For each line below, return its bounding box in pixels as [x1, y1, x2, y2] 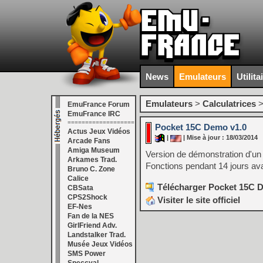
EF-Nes [68, 203, 92, 211]
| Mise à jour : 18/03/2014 [181, 134, 258, 141]
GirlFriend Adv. [68, 221, 117, 230]
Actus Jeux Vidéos [68, 127, 130, 136]
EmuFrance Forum [68, 100, 130, 109]
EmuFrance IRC [68, 110, 120, 118]
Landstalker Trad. [68, 231, 126, 239]
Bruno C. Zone [68, 165, 115, 173]
